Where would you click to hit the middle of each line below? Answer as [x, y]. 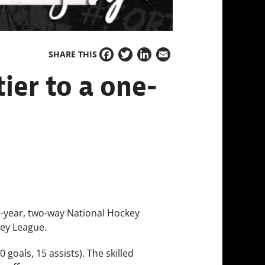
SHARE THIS [73, 54]
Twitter [134, 61]
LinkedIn [156, 61]
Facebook [121, 61]
